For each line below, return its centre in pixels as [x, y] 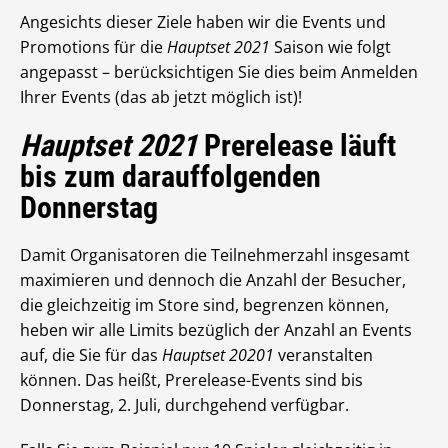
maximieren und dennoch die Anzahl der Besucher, [213, 280]
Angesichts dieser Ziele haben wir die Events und [203, 22]
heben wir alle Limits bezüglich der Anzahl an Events [216, 330]
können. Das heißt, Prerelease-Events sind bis [191, 380]
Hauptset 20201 [218, 355]
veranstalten [323, 355]
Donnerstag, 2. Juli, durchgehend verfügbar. [184, 405]
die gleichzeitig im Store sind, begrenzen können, [204, 305]
